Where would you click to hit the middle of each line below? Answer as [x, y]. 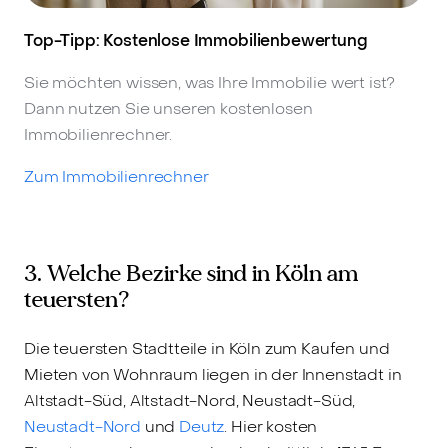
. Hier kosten [271, 426]
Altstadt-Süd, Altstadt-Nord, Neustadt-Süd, [190, 400]
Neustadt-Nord [82, 426]
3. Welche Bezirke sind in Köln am [191, 273]
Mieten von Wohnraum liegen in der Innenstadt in [213, 374]
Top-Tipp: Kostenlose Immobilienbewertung [196, 40]
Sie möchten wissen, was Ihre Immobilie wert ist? [210, 82]
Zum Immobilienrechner [116, 176]
